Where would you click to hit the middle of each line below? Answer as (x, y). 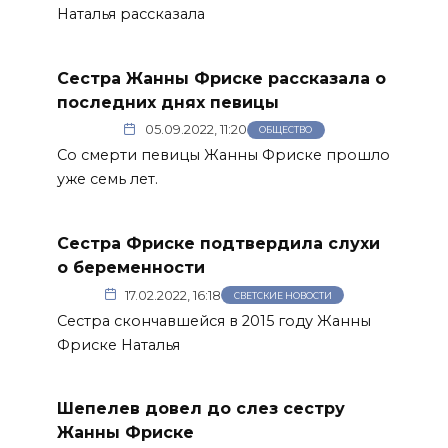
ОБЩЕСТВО (286, 130)
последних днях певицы (167, 102)
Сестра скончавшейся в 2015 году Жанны (213, 320)
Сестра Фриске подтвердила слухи (218, 243)
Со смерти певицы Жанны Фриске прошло (223, 155)
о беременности (130, 267)
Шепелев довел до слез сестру (200, 408)
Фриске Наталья (118, 344)
